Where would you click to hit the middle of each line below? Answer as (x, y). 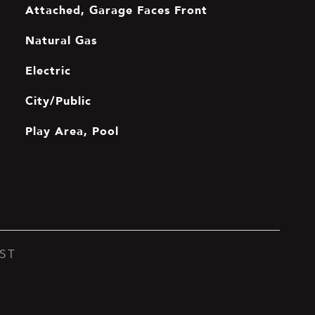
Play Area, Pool (72, 131)
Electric (48, 70)
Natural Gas (61, 40)
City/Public (58, 101)
